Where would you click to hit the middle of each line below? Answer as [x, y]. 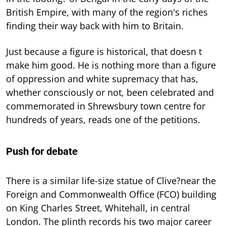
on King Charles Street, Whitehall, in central [98, 208]
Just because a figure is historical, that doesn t [104, 51]
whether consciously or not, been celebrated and [110, 92]
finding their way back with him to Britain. [95, 25]
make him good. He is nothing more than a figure [111, 65]
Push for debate [42, 151]
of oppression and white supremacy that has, [102, 78]
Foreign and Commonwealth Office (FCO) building [111, 194]
